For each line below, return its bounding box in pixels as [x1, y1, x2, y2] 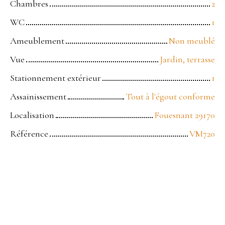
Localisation [10, 109, 54, 121]
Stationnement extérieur [10, 72, 101, 83]
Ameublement [10, 35, 64, 46]
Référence [10, 128, 48, 139]
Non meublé [169, 35, 215, 46]
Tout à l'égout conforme [126, 90, 215, 102]
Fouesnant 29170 [154, 109, 215, 121]
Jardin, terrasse [160, 53, 215, 65]
